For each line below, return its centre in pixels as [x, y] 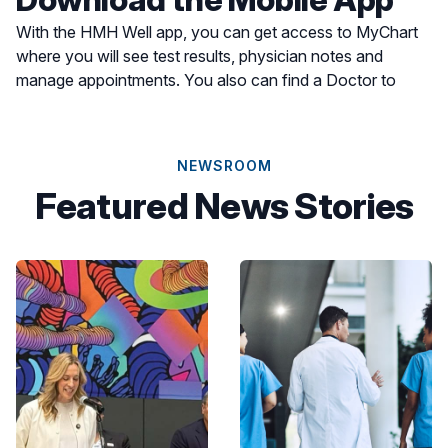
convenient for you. [87, 128]
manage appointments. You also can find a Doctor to [206, 80]
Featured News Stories [224, 206]
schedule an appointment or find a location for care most [219, 104]
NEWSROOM [224, 166]
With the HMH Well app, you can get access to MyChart [217, 32]
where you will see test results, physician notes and [199, 56]
